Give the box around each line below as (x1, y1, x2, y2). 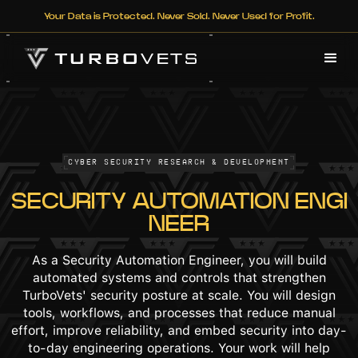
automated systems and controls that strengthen (32, 269, 326, 285)
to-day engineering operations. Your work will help (28, 340, 330, 356)
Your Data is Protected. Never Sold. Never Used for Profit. (43, 11, 315, 21)
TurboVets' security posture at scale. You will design (22, 287, 336, 303)
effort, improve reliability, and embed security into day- (11, 322, 347, 338)
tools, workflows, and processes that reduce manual (22, 304, 336, 320)
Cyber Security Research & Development (68, 157, 290, 167)
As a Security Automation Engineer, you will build (31, 252, 327, 268)
